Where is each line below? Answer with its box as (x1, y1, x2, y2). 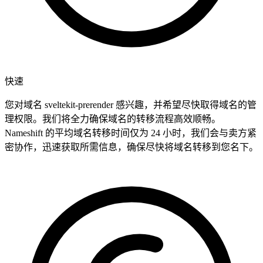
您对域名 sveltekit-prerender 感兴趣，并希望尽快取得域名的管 (5, 100, 257, 110)
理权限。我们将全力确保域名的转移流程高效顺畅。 (5, 114, 221, 124)
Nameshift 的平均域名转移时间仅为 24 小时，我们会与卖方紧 (5, 128, 257, 139)
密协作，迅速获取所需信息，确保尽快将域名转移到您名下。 (5, 142, 258, 153)
